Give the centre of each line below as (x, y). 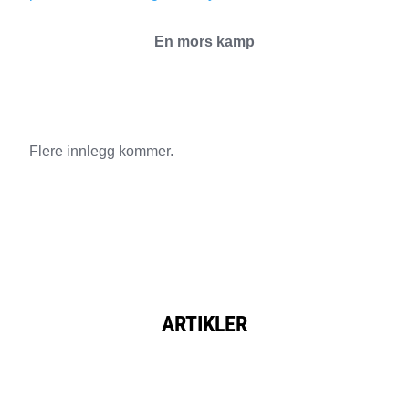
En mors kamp (204, 42)
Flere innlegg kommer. (101, 151)
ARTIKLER (204, 324)
